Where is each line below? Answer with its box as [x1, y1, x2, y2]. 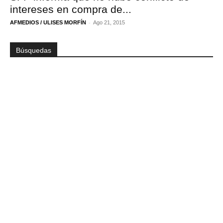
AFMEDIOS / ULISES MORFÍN [10, 19, 86, 25]
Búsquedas [16, 46, 51, 54]
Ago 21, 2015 [93, 19, 125, 25]
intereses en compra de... [10, 3, 131, 15]
